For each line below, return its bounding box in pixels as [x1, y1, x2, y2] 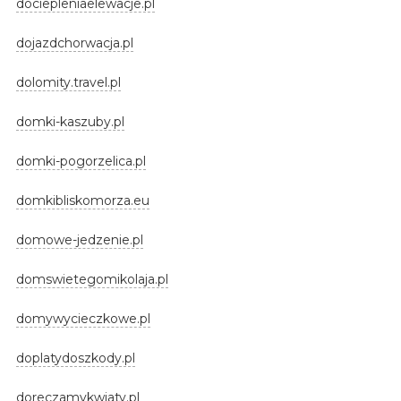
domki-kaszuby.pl [15, 113, 124, 130]
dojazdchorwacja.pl [15, 34, 133, 51]
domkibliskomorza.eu [15, 192, 149, 209]
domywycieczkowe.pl [15, 310, 150, 327]
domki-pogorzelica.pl [15, 152, 146, 169]
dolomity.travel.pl [15, 73, 121, 90]
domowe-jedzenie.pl [15, 231, 143, 248]
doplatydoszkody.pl [15, 349, 135, 366]
